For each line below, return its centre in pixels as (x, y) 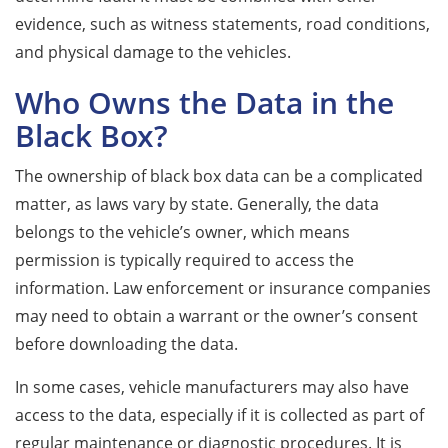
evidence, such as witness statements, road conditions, (222, 23)
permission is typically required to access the (184, 259)
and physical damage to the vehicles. (153, 51)
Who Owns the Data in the (204, 102)
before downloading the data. (126, 343)
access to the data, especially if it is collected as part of (219, 414)
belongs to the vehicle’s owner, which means (182, 231)
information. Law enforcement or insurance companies (223, 287)
